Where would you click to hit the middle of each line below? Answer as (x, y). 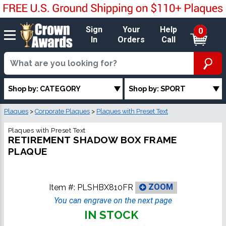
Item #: (63, 187)
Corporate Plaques (62, 111)
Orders (131, 40)
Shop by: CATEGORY (44, 89)
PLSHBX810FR (105, 187)
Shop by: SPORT (157, 89)
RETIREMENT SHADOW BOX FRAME (93, 139)
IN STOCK (111, 215)
